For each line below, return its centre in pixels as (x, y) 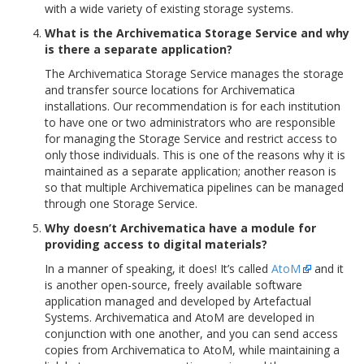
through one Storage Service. (121, 204)
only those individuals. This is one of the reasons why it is (195, 155)
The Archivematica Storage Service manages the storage (194, 74)
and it (327, 269)
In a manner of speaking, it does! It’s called (158, 269)
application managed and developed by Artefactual (178, 301)
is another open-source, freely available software (173, 285)
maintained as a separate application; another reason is (191, 171)
